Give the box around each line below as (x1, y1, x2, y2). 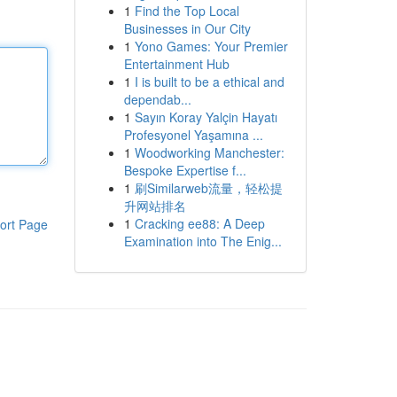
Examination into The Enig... (123, 232, 282, 250)
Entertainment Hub (123, 55, 230, 73)
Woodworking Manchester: (134, 144, 284, 161)
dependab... (123, 90, 191, 108)
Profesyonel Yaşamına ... (123, 126, 263, 144)
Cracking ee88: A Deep (134, 214, 265, 232)
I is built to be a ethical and (134, 73, 284, 90)
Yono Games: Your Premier (134, 37, 288, 55)
